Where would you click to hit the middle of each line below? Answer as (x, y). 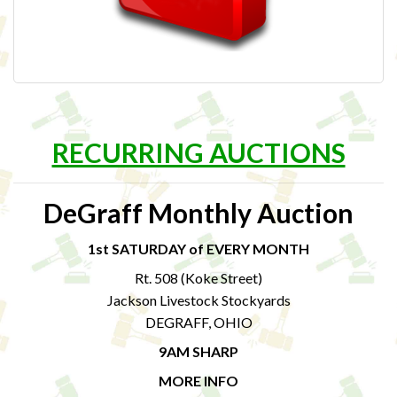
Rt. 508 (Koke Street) (198, 278)
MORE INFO (198, 381)
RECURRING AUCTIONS (198, 153)
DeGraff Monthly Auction (198, 213)
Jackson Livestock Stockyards (198, 300)
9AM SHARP (198, 352)
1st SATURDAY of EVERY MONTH (198, 249)
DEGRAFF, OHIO (198, 323)
